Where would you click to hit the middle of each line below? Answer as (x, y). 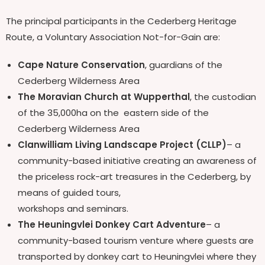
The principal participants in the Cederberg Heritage (121, 21)
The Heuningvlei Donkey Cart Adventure (112, 224)
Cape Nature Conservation (81, 64)
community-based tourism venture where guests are (136, 240)
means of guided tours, (69, 192)
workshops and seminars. (73, 208)
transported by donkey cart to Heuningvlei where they (137, 256)
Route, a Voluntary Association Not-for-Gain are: (113, 37)
